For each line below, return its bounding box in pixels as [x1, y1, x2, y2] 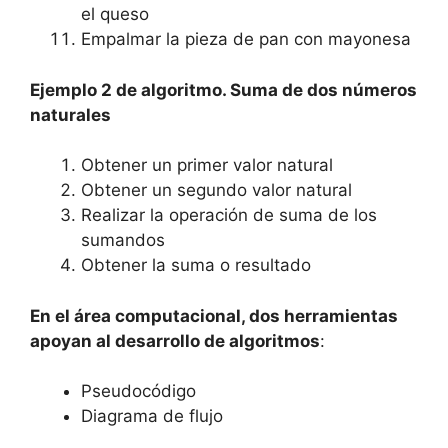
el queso [81, 4, 149, 25]
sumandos [81, 230, 165, 251]
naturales [30, 104, 111, 125]
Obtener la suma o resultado [81, 255, 311, 276]
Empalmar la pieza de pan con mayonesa [81, 29, 411, 50]
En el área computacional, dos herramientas [30, 305, 398, 326]
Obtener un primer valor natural [81, 155, 333, 176]
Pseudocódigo [81, 381, 196, 402]
